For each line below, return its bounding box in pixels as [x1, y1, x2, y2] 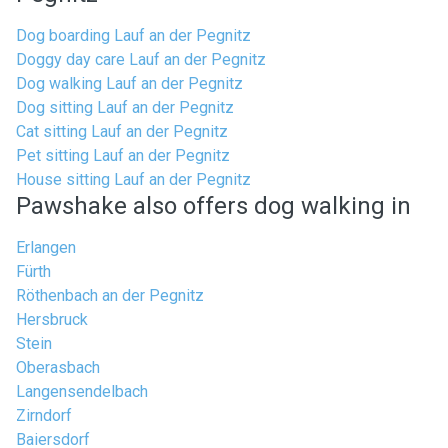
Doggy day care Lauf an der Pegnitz [16, 50, 266, 69]
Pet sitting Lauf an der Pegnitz [16, 146, 230, 165]
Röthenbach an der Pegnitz [16, 286, 204, 305]
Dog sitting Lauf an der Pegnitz [16, 98, 234, 117]
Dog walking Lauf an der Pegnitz [16, 74, 243, 93]
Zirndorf [16, 406, 72, 425]
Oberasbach [16, 358, 100, 377]
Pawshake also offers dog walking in [16, 192, 411, 220]
